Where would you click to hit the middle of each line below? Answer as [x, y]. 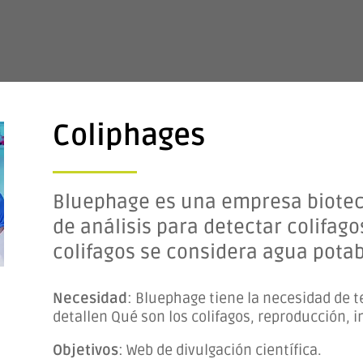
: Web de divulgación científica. [220, 350]
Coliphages [128, 136]
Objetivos [85, 350]
